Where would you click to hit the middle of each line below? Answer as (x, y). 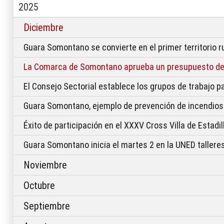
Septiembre (47, 206)
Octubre (39, 185)
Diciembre (43, 27)
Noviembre (45, 165)
